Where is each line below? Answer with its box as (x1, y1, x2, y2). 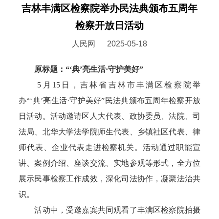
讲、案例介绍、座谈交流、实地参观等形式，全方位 (19, 159, 200, 167)
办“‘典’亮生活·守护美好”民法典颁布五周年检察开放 (19, 96, 200, 105)
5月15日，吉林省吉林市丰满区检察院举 (19, 81, 200, 89)
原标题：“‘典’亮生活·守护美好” (34, 65, 144, 73)
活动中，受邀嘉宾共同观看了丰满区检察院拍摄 (19, 206, 200, 214)
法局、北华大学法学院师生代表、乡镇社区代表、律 (19, 128, 200, 136)
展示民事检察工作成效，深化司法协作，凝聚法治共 (19, 175, 200, 183)
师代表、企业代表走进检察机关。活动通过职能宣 (19, 143, 200, 152)
